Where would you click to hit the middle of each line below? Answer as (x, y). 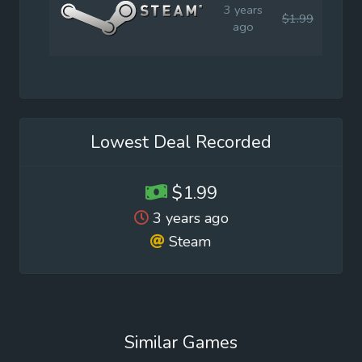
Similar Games (181, 343)
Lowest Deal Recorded (181, 143)
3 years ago (190, 219)
